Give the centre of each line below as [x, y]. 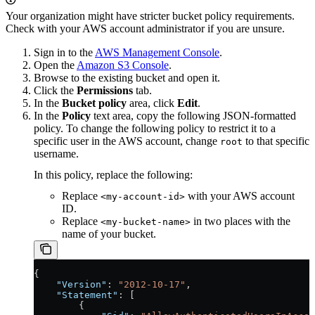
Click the [55, 90]
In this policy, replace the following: [113, 174]
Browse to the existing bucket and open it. [127, 77]
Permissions [105, 90]
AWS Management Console [157, 52]
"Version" [70, 284]
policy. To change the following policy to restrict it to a [155, 128]
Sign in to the [64, 52]
